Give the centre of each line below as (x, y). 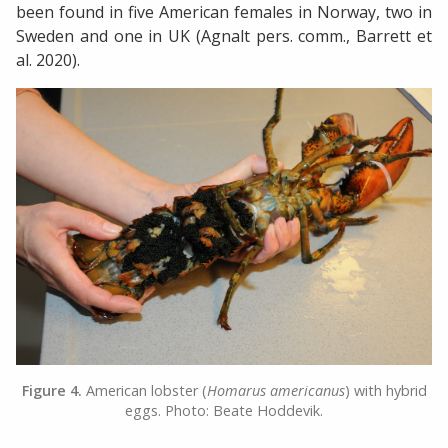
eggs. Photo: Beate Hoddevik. (224, 410)
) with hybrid (385, 390)
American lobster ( (144, 390)
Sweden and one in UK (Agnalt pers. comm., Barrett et (224, 36)
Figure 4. (51, 390)
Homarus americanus (275, 390)
